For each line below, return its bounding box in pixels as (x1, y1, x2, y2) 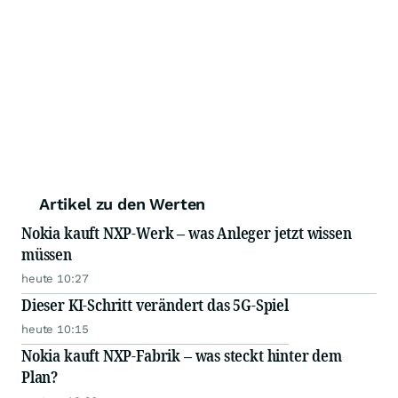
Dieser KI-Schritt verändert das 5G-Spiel (21, 294, 289, 315)
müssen (21, 243, 72, 265)
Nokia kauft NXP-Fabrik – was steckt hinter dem (21, 345, 342, 366)
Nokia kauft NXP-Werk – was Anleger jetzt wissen (21, 222, 352, 243)
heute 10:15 (21, 322, 89, 336)
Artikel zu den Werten (39, 195, 206, 213)
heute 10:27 (21, 272, 89, 285)
